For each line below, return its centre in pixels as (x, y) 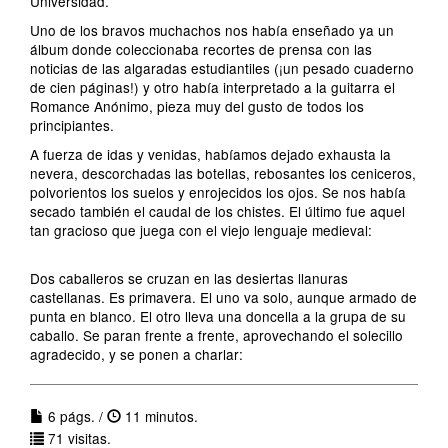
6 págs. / (75, 416)
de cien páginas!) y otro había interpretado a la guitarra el (212, 87)
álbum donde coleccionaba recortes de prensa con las (201, 49)
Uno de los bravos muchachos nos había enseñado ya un (212, 30)
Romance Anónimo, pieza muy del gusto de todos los (197, 106)
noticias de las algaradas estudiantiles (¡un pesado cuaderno (222, 68)
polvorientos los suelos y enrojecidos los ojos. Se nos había (218, 192)
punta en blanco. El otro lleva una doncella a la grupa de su (218, 316)
